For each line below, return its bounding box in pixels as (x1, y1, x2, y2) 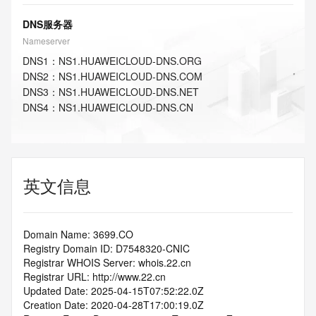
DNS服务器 (23, 17, 73, 31)
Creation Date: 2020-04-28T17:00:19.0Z (23, 298, 204, 312)
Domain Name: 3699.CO (23, 227, 133, 241)
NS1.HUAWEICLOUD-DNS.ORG (59, 54, 202, 68)
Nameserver (23, 35, 70, 47)
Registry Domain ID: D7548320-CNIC (23, 241, 190, 255)
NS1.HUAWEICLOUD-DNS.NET (59, 85, 199, 99)
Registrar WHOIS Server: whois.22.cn (23, 255, 191, 269)
